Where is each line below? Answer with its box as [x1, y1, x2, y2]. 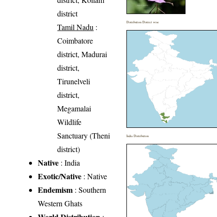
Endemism [38, 184, 73, 196]
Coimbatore [57, 35, 93, 46]
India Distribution [126, 134, 149, 139]
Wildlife [57, 117, 82, 127]
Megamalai [57, 103, 92, 114]
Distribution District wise [126, 20, 159, 25]
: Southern [73, 185, 107, 195]
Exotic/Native [38, 170, 82, 182]
